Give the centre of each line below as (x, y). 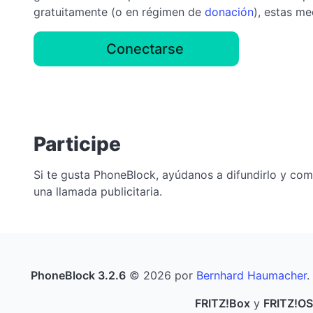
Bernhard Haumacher (251, 275)
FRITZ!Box (223, 303)
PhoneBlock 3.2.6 (78, 275)
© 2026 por (161, 275)
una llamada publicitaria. (98, 191)
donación (229, 12)
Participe (77, 144)
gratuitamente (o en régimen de (119, 12)
